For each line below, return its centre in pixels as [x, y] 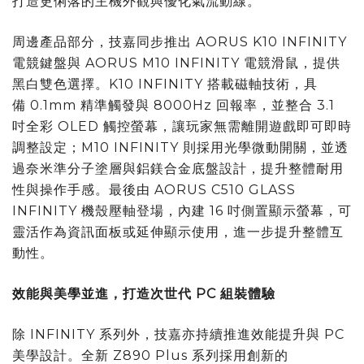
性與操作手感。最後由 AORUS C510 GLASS [154, 189]
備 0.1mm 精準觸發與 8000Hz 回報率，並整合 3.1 [173, 105]
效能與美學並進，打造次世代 [102, 293]
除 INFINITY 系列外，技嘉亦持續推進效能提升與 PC [178, 334]
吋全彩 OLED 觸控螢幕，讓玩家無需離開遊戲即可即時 [182, 126]
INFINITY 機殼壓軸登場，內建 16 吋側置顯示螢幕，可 [182, 210]
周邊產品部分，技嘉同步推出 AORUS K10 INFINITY [180, 41]
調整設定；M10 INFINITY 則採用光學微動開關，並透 [180, 147]
